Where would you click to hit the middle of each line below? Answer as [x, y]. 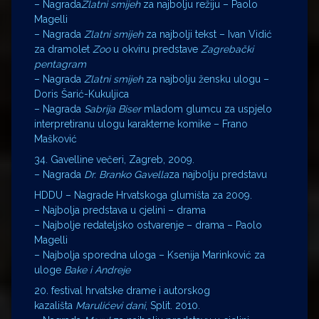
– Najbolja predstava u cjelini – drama [120, 210]
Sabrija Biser [113, 109]
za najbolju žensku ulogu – [206, 79]
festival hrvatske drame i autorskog [131, 290]
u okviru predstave [156, 49]
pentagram [60, 64]
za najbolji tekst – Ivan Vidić [208, 34]
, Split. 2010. [173, 305]
